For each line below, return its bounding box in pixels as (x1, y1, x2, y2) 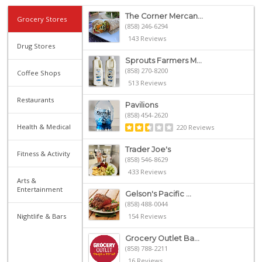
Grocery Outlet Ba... (125, 233, 199, 243)
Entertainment (17, 184, 63, 194)
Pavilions (125, 100, 158, 109)
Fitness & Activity (17, 149, 71, 158)
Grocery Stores (17, 14, 67, 23)
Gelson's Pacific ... (125, 189, 191, 198)
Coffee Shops (17, 68, 61, 77)
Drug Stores (17, 41, 56, 50)
